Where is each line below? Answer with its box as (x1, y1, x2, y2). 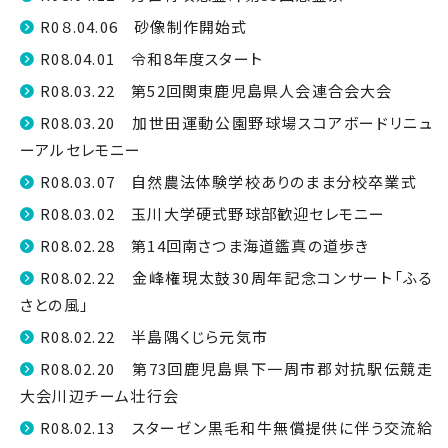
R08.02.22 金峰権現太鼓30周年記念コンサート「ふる (40, 267, 433, 288)
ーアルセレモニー (20, 139, 142, 160)
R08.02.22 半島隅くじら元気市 (40, 326, 269, 347)
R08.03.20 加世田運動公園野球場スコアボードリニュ (40, 112, 433, 133)
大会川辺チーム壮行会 (20, 385, 179, 406)
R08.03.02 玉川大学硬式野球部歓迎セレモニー (40, 203, 386, 224)
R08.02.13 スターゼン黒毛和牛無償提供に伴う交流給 (40, 417, 433, 438)
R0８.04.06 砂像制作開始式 (40, 16, 248, 37)
